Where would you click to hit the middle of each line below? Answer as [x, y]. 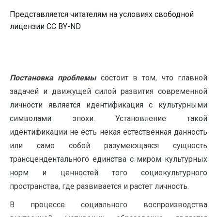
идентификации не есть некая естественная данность [108, 132]
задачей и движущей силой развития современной [108, 91]
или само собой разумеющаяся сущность [108, 146]
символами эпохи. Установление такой [108, 118]
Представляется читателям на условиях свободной [102, 14]
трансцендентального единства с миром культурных [108, 159]
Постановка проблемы [53, 78]
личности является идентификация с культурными [108, 105]
